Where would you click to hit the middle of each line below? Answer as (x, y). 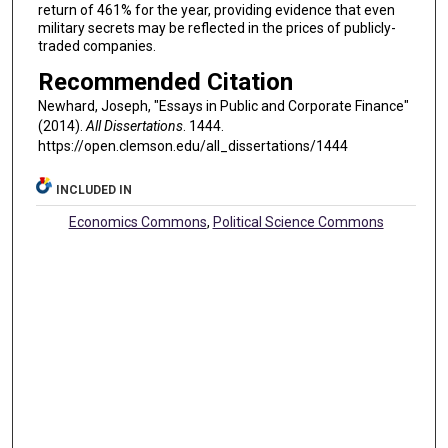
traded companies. (96, 46)
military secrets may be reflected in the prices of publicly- (216, 28)
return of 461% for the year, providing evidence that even (216, 10)
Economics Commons (137, 222)
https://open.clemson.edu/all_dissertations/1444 (192, 145)
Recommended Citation (165, 81)
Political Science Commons (298, 222)
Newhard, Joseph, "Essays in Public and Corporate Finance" (223, 105)
